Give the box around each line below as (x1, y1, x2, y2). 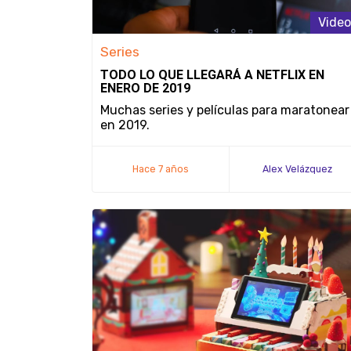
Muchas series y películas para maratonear (100, 103, 349, 118)
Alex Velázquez (262, 163, 332, 175)
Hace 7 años (132, 163, 189, 175)
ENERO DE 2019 (100, 81, 190, 96)
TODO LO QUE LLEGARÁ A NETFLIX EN (100, 67, 324, 82)
